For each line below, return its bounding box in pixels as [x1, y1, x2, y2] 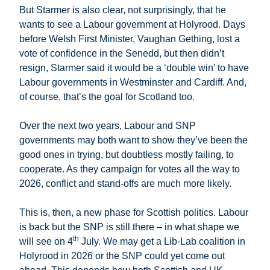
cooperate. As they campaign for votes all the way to [19, 164, 240, 175]
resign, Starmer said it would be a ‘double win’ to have [19, 63, 249, 74]
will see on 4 [19, 236, 73, 247]
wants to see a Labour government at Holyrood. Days [19, 19, 245, 30]
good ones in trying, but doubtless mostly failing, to [19, 149, 234, 160]
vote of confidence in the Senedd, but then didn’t [19, 48, 224, 59]
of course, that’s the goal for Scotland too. [19, 92, 195, 102]
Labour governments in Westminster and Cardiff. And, [19, 77, 246, 88]
